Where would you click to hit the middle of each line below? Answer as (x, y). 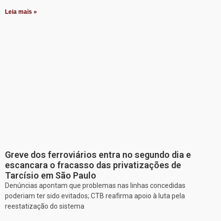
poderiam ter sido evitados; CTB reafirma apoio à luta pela (95, 196)
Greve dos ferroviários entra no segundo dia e (98, 155)
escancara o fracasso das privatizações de (93, 165)
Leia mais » (21, 12)
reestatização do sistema (45, 206)
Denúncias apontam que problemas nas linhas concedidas (95, 186)
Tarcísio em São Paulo (51, 176)
